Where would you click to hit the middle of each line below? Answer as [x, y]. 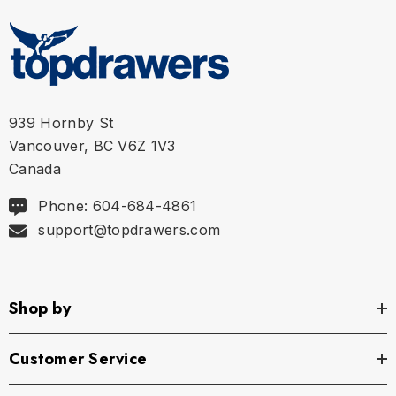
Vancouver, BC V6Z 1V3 [92, 145]
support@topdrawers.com [129, 229]
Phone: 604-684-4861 [118, 206]
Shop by [40, 308]
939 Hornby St [61, 122]
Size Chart [44, 381]
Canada [35, 168]
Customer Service [78, 358]
